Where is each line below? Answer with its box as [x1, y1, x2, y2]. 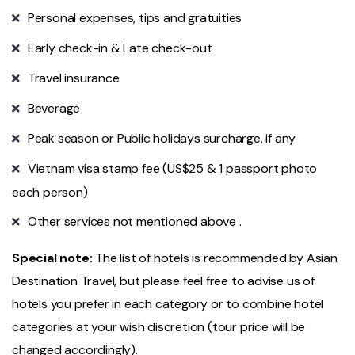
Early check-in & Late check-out [27, 40, 212, 57]
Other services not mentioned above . [27, 213, 242, 231]
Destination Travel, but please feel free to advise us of [12, 273, 315, 290]
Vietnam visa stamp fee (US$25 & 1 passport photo [27, 160, 318, 177]
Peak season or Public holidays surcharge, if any [27, 130, 296, 147]
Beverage [27, 100, 81, 117]
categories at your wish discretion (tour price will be [12, 319, 306, 336]
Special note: [12, 250, 93, 267]
